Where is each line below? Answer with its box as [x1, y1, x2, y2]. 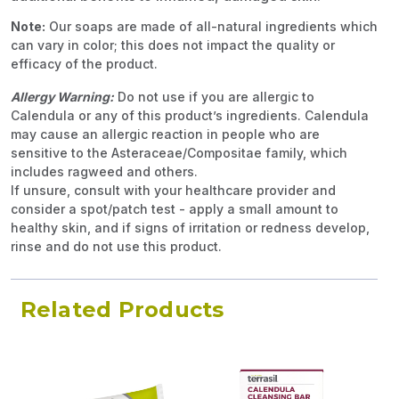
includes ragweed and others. [11, 164, 198, 180]
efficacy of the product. [11, 56, 161, 72]
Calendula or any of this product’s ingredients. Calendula [11, 108, 369, 124]
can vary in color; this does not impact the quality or [11, 37, 335, 53]
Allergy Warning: [11, 89, 114, 105]
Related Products [20, 297, 224, 323]
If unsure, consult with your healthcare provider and [11, 183, 336, 199]
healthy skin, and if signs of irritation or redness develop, [11, 220, 370, 236]
